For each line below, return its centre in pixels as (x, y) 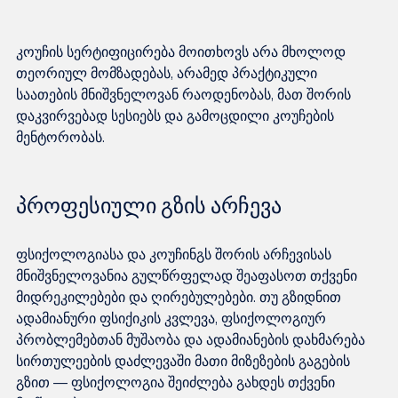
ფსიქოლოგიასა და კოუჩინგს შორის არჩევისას (175, 254)
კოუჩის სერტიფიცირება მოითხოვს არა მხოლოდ (183, 51)
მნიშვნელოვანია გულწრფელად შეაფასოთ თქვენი (188, 275)
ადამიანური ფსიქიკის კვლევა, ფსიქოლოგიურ (173, 318)
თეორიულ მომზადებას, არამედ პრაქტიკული (168, 72)
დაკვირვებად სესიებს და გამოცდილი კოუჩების (177, 115)
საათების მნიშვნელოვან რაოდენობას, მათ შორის (185, 94)
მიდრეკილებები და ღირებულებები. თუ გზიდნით (180, 296)
